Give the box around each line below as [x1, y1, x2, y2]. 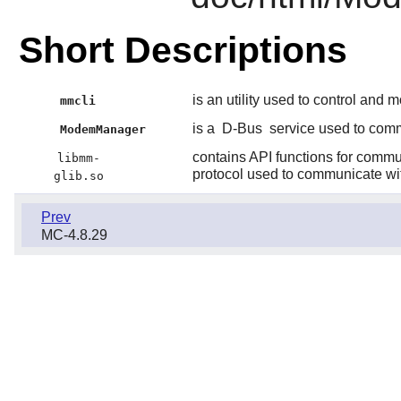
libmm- [56, 150, 100, 165]
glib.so [53, 168, 104, 183]
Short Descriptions [18, 29, 347, 71]
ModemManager [60, 122, 147, 136]
